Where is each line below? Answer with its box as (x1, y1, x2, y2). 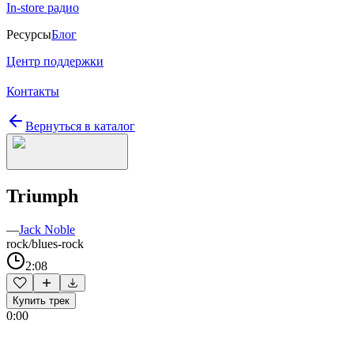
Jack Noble (19, 222, 75, 236)
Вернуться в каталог (25, 119, 135, 133)
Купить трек (13, 294, 70, 307)
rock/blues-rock (6, 236, 84, 250)
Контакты (6, 85, 59, 98)
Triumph (6, 185, 78, 206)
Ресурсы (6, 28, 51, 41)
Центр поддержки (6, 55, 104, 68)
